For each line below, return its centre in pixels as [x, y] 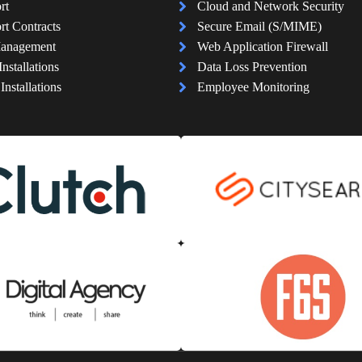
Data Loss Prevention [252, 67]
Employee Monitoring [253, 87]
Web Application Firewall [262, 47]
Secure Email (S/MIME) [259, 27]
